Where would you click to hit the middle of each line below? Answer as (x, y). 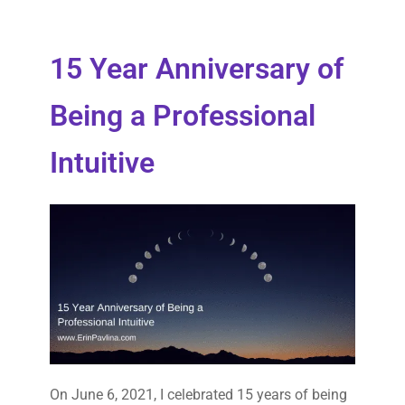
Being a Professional (182, 116)
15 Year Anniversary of (196, 69)
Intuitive (102, 163)
